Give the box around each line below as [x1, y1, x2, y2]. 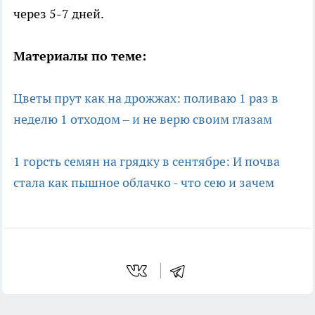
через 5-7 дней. [13, 5, 104, 22]
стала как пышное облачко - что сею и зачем [13, 174, 274, 191]
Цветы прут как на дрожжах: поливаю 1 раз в [13, 89, 278, 106]
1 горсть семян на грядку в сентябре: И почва [13, 153, 280, 169]
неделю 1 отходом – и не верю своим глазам [13, 110, 272, 127]
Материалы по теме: [13, 47, 146, 64]
